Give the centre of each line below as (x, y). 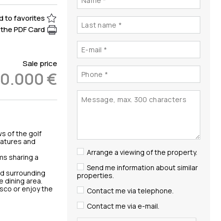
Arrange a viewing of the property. (142, 152)
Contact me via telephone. (130, 190)
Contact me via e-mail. (123, 206)
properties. (95, 175)
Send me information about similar (142, 167)
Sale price (40, 63)
